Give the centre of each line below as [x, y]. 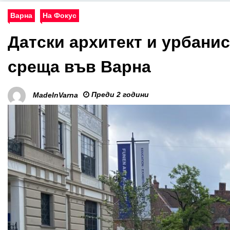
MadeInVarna [55, 95]
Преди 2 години [119, 94]
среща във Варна [79, 67]
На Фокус [60, 15]
